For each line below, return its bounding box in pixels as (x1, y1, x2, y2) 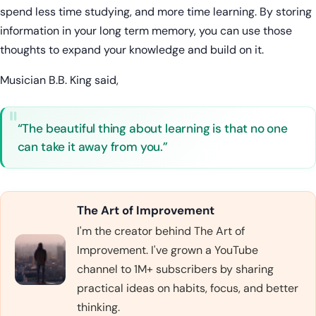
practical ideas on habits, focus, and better (77, 281, 298, 296)
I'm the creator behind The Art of (77, 224, 245, 239)
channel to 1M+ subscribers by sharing (77, 262, 274, 277)
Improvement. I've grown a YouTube (77, 243, 258, 258)
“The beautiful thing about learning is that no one (17, 120, 288, 136)
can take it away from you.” (17, 138, 168, 154)
